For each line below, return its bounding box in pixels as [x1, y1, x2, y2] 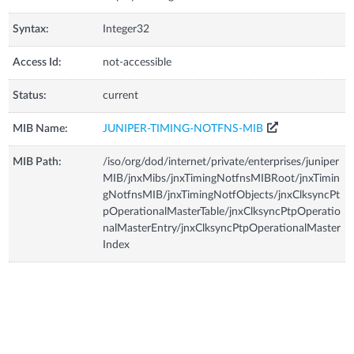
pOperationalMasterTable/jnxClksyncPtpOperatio [103, 205, 341, 217]
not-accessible [103, 56, 172, 68]
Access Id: [13, 56, 62, 68]
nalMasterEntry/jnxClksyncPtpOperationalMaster [103, 222, 341, 234]
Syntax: [13, 23, 50, 35]
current [103, 89, 139, 101]
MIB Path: [13, 156, 62, 168]
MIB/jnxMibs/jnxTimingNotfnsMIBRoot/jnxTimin [103, 172, 341, 184]
